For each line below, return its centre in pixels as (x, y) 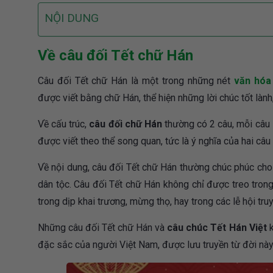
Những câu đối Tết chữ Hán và (103, 228)
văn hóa (253, 81)
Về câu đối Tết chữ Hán (115, 56)
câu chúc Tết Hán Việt (217, 228)
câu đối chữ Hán (126, 124)
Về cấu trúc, (64, 124)
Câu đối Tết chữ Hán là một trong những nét (136, 81)
